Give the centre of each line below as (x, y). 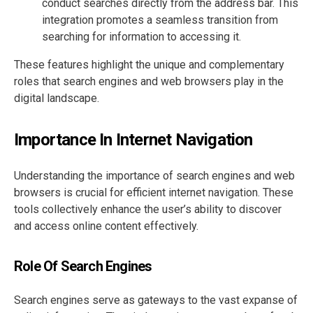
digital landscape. (57, 99)
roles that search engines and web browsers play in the (149, 82)
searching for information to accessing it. (141, 37)
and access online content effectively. (106, 226)
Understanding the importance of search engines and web (154, 176)
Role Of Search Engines (83, 267)
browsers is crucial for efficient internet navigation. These (154, 193)
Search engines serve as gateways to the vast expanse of (156, 300)
